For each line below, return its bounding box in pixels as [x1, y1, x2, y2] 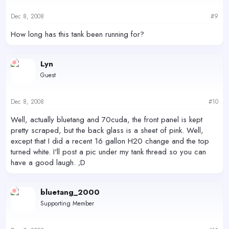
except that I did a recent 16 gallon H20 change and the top [11, 135, 209, 147]
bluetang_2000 [40, 187, 100, 198]
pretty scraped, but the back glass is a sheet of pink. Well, [11, 125, 203, 136]
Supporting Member [40, 199, 94, 209]
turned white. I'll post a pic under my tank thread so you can [11, 146, 206, 158]
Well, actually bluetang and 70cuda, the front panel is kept [11, 114, 202, 126]
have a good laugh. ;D [11, 157, 85, 169]
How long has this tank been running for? [11, 28, 144, 40]
